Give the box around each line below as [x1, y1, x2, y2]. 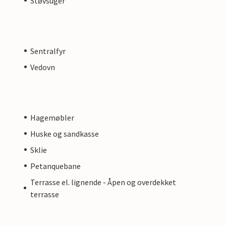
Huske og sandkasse [30, 128, 99, 139]
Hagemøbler [30, 112, 74, 123]
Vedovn [30, 62, 55, 72]
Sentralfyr [30, 45, 66, 56]
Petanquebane [30, 160, 81, 171]
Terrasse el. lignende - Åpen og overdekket [30, 177, 176, 187]
